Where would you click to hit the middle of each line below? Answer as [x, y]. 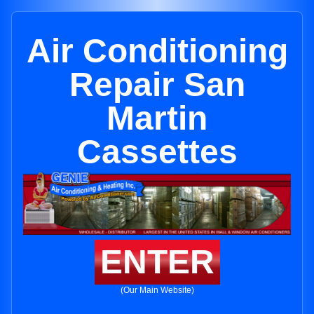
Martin [157, 118]
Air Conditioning [157, 51]
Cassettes [157, 152]
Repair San [157, 84]
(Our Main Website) [157, 291]
